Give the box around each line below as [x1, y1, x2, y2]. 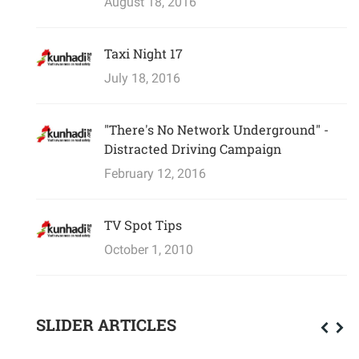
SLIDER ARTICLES [36, 313, 176, 335]
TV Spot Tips [104, 216, 182, 233]
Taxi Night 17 [104, 44, 183, 62]
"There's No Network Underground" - [104, 120, 329, 138]
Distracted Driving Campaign [104, 139, 281, 157]
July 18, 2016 [104, 70, 180, 86]
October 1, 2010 [104, 241, 193, 257]
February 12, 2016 [104, 165, 206, 181]
